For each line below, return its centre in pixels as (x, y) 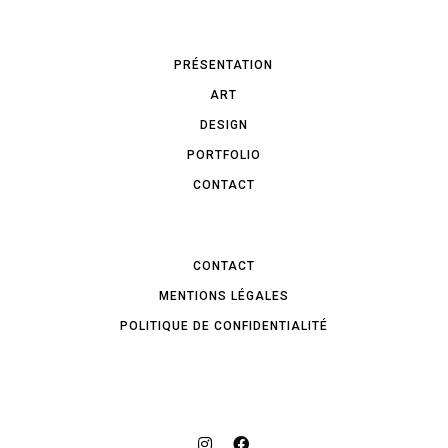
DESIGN (223, 124)
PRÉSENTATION (224, 64)
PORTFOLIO (223, 154)
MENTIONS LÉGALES (223, 295)
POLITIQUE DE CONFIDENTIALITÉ (223, 325)
